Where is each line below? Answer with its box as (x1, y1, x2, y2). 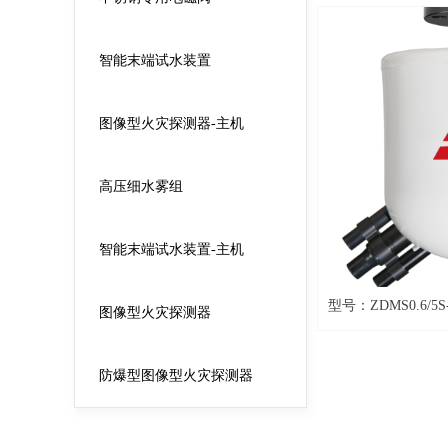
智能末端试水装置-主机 (99, 241, 244, 257)
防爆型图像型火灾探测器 (99, 367, 253, 383)
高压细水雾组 (99, 178, 183, 194)
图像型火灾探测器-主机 (99, 115, 244, 131)
